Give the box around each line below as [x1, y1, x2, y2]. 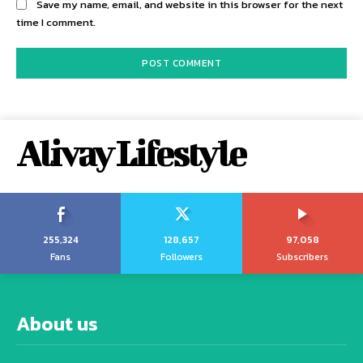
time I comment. [16, 15, 96, 31]
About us [16, 310, 98, 339]
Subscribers [276, 250, 329, 265]
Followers [160, 250, 203, 265]
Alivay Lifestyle [16, 131, 246, 174]
